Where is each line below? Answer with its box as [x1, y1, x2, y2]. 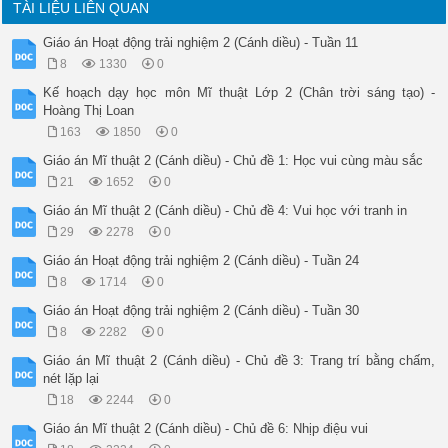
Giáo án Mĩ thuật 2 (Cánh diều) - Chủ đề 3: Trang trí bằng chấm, [43, 353, 436, 369]
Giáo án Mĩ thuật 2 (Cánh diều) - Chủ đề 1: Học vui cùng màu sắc [43, 153, 424, 169]
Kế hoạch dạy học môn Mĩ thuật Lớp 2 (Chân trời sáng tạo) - [43, 85, 436, 101]
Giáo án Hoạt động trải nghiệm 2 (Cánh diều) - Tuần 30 [43, 303, 360, 319]
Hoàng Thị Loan [43, 103, 135, 119]
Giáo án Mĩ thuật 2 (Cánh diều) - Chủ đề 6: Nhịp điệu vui [43, 421, 369, 437]
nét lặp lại [43, 371, 100, 387]
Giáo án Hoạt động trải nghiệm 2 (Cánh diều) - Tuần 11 [43, 35, 359, 51]
